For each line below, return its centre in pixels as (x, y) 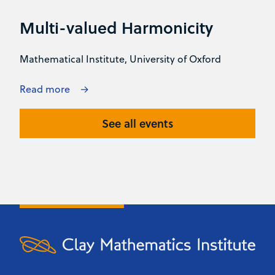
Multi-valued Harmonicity (116, 28)
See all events (137, 123)
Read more (45, 89)
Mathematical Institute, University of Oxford (120, 59)
